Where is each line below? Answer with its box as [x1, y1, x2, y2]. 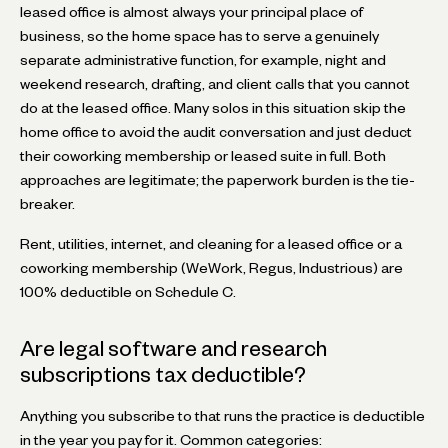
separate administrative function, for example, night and [20, 54, 386, 65]
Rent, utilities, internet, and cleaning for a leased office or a [20, 238, 402, 249]
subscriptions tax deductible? [20, 366, 306, 382]
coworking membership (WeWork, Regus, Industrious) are [20, 262, 403, 273]
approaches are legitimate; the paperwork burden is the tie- [20, 174, 415, 185]
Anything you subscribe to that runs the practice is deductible [20, 410, 425, 421]
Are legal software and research [20, 340, 327, 356]
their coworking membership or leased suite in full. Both [20, 150, 386, 161]
